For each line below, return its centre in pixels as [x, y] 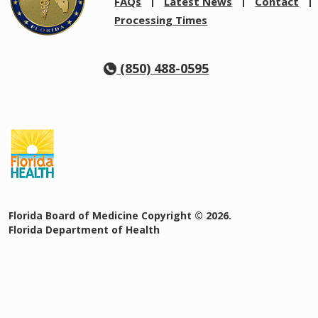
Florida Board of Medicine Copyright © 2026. [120, 215]
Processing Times [161, 20]
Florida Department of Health [84, 230]
